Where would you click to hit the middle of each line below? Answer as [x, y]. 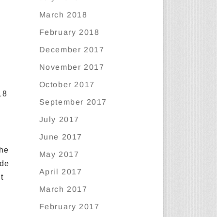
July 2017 [59, 119]
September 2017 [73, 102]
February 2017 [69, 207]
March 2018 [63, 15]
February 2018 [69, 32]
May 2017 [59, 154]
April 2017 [61, 172]
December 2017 [72, 50]
